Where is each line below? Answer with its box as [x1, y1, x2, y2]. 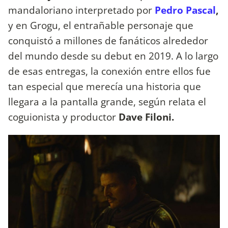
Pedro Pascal [155, 3, 216, 17]
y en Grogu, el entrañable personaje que [8, 18, 193, 33]
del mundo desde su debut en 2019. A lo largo [8, 49, 218, 63]
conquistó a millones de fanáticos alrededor [8, 34, 208, 48]
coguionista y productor [8, 110, 119, 124]
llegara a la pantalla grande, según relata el [8, 95, 206, 109]
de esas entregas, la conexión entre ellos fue [8, 64, 211, 78]
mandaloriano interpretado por [8, 3, 155, 17]
